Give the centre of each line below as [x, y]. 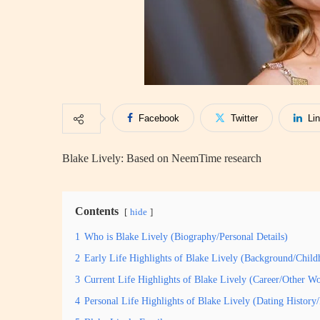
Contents [97, 211]
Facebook [159, 118]
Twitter [244, 118]
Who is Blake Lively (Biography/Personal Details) [186, 236]
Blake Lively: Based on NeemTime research [162, 158]
